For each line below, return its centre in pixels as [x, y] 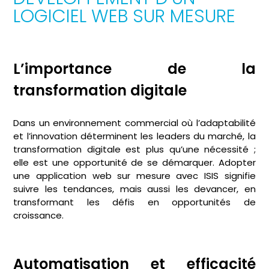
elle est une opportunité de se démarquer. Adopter [134, 162]
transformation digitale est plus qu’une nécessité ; [134, 149]
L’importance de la [134, 69]
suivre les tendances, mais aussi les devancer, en [134, 189]
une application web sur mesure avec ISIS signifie [134, 175]
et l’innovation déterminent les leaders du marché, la [134, 136]
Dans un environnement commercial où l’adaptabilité [134, 122]
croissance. [39, 215]
